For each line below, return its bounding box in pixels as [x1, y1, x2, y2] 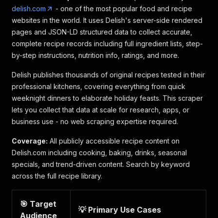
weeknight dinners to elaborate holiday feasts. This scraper [12, 94, 203, 102]
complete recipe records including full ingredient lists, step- [12, 39, 203, 48]
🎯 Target [20, 199, 56, 209]
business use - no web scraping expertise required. [12, 117, 178, 126]
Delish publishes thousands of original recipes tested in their [12, 71, 205, 79]
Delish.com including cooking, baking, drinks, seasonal [12, 148, 187, 157]
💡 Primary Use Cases [78, 205, 161, 215]
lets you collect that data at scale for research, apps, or [12, 106, 189, 114]
